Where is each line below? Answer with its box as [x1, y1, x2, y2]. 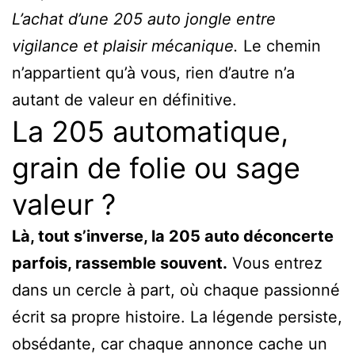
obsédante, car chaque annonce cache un [12, 334, 327, 353]
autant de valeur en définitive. [12, 90, 237, 109]
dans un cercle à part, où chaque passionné [12, 280, 340, 300]
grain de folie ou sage [12, 150, 300, 185]
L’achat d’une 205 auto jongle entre [12, 9, 276, 29]
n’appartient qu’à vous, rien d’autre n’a [12, 63, 295, 82]
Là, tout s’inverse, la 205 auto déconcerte [12, 226, 334, 246]
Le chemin [239, 36, 321, 55]
